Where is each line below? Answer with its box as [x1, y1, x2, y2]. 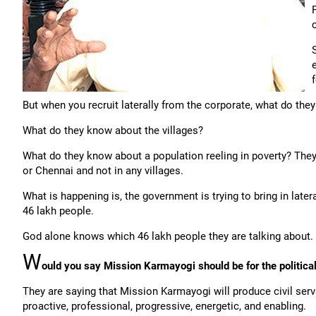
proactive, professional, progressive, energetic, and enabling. [23, 300, 306, 312]
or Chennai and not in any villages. [23, 164, 183, 177]
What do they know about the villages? [23, 124, 203, 137]
